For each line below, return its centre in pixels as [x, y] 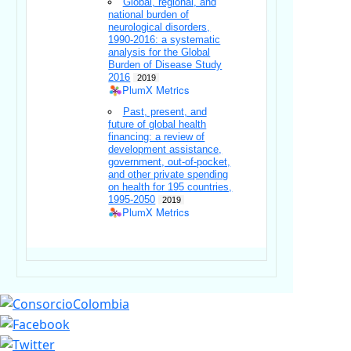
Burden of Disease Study [165, 65]
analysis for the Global [159, 52]
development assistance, [165, 150]
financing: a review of [157, 137]
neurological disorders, [159, 27]
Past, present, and [165, 112]
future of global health [157, 125]
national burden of [149, 15]
